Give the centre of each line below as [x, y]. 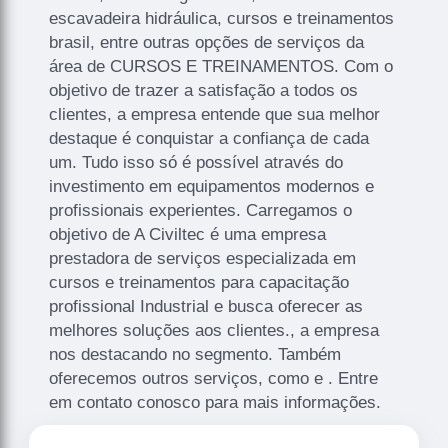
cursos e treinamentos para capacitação [199, 282]
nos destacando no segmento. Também [195, 354]
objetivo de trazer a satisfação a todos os [204, 90]
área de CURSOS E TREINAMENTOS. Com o [221, 66]
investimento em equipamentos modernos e [212, 186]
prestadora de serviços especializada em [203, 258]
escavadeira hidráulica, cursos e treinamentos [222, 18]
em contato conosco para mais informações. [215, 402]
